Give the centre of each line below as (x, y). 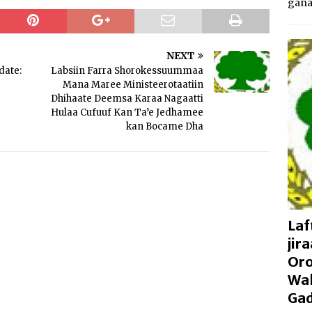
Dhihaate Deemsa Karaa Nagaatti (127, 99)
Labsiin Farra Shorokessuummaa (127, 71)
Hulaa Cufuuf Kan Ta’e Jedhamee (127, 113)
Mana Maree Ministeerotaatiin (133, 85)
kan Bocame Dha (165, 127)
